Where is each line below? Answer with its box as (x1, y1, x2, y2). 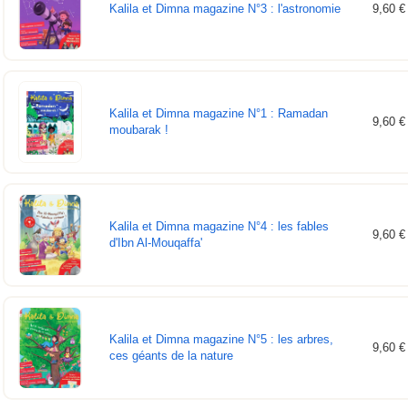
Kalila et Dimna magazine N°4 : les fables (109, 219, 330, 234)
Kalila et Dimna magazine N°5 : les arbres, (109, 332, 334, 347)
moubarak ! (109, 123, 169, 138)
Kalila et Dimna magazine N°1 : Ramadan (109, 107, 329, 121)
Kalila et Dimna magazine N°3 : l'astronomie (109, 2, 342, 16)
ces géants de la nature (109, 349, 234, 363)
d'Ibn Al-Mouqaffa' (109, 236, 203, 250)
